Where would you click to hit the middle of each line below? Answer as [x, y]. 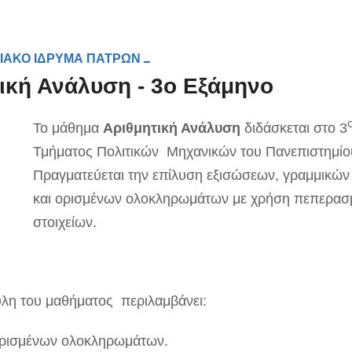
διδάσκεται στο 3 [296, 128]
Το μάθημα [68, 128]
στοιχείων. [65, 222]
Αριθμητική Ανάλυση [174, 128]
